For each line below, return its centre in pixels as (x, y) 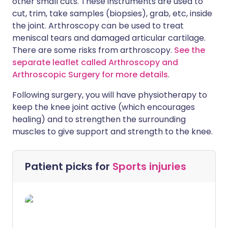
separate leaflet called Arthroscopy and (95, 62)
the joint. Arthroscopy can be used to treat (98, 26)
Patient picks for (69, 166)
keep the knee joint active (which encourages (104, 107)
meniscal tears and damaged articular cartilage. (109, 38)
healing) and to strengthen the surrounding (99, 119)
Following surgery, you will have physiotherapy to (110, 95)
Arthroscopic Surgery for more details (90, 75)
